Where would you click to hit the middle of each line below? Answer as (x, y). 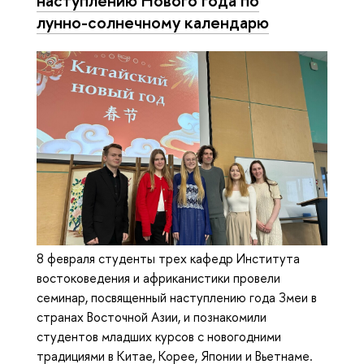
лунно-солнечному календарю (153, 22)
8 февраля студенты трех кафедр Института (168, 259)
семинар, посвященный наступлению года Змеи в (177, 298)
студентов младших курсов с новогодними (159, 337)
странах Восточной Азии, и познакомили (152, 317)
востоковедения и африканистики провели (158, 278)
